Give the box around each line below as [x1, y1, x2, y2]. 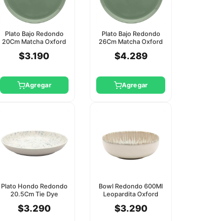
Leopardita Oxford [103, 190, 159, 198]
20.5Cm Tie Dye [10, 190, 58, 198]
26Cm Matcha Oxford [99, 38, 163, 46]
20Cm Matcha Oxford [2, 38, 67, 46]
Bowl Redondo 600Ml [99, 183, 163, 190]
